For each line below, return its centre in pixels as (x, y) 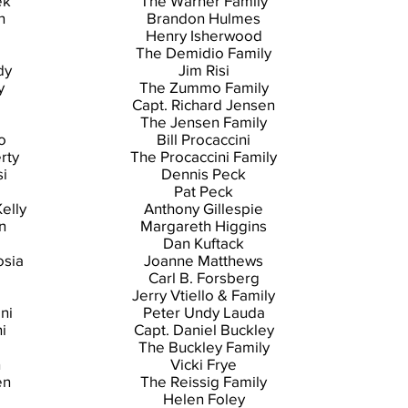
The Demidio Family (204, 52)
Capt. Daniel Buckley (204, 329)
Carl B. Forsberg (204, 277)
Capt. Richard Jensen (204, 104)
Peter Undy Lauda (204, 312)
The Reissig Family (204, 381)
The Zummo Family (204, 87)
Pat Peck (204, 191)
